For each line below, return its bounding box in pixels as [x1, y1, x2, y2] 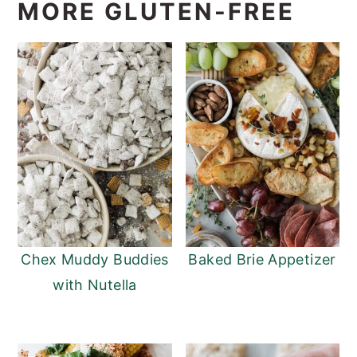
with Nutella [53, 277, 137, 294]
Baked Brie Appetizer [188, 251, 336, 269]
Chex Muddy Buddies [21, 251, 169, 269]
